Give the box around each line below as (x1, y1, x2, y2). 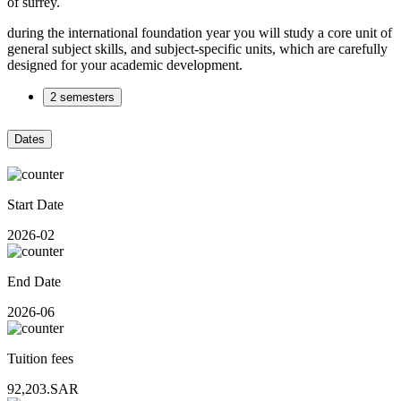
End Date (7, 273, 61, 289)
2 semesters (50, 90, 115, 104)
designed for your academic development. (7, 56, 243, 73)
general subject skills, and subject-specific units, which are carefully (7, 40, 388, 56)
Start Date (7, 196, 64, 212)
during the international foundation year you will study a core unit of (7, 24, 392, 40)
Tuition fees (7, 350, 73, 366)
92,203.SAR (7, 380, 79, 397)
